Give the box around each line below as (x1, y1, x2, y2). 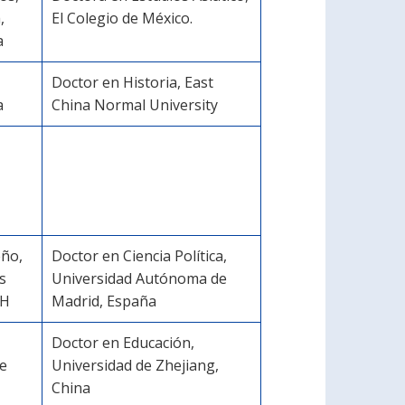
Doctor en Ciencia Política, (52, 246, 227, 266)
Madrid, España (52, 291, 156, 311)
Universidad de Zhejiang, (52, 355, 219, 375)
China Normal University (52, 95, 218, 115)
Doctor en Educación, (52, 333, 198, 353)
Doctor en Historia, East (52, 72, 213, 92)
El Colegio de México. (52, 8, 193, 28)
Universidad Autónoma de (52, 268, 227, 288)
